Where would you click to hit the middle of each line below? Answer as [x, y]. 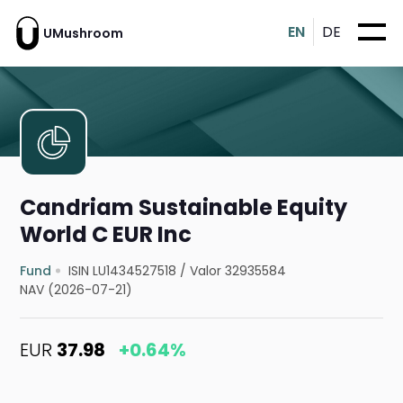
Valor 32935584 [238, 271]
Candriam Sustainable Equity [184, 208]
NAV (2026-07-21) [76, 290]
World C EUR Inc [106, 235]
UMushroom [83, 33]
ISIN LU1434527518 [123, 271]
